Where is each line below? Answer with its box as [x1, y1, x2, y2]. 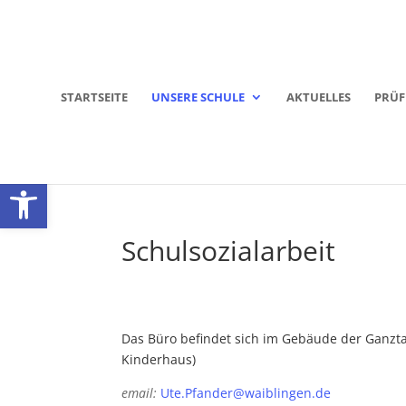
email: [121, 383, 158, 401]
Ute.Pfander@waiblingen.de [160, 383, 332, 401]
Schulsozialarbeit [121, 231, 336, 269]
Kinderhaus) [121, 350, 197, 368]
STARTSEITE [61, 89, 128, 105]
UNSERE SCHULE [151, 89, 245, 105]
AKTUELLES [286, 89, 351, 105]
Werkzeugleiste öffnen [8, 169, 98, 208]
